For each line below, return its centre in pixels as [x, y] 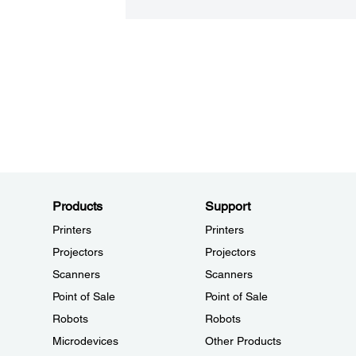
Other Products [243, 341]
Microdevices [85, 341]
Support [227, 206]
